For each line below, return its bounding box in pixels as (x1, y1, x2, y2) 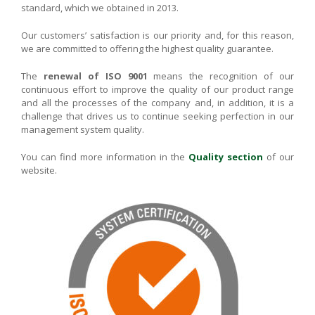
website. (21, 164, 57, 176)
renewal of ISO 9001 (43, 70, 148, 82)
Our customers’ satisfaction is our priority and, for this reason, (21, 29, 294, 41)
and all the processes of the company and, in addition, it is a (21, 96, 294, 109)
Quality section (188, 150, 263, 163)
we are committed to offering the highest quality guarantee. (21, 42, 274, 55)
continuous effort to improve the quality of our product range (21, 83, 294, 96)
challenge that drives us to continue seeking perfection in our (21, 110, 294, 122)
